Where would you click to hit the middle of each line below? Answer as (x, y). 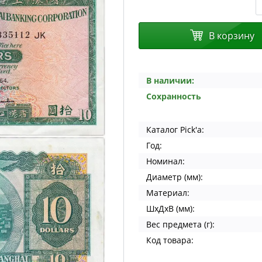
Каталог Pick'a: (175, 130)
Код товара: (170, 240)
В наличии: (170, 80)
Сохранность (174, 96)
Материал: (168, 193)
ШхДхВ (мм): (170, 208)
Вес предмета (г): (180, 224)
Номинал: (166, 161)
